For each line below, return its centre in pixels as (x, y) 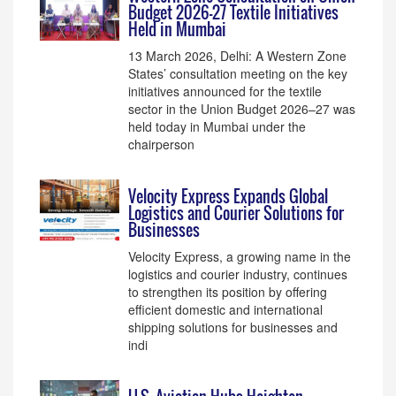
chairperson (161, 144)
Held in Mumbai (177, 29)
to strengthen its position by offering (228, 292)
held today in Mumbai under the (217, 126)
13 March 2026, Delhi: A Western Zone (237, 56)
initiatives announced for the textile (225, 91)
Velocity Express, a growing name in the (240, 256)
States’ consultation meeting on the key (238, 73)
